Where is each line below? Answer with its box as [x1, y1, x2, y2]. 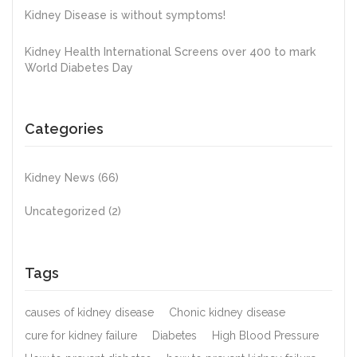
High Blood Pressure [212, 329, 319, 343]
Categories [25, 120, 104, 138]
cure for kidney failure [25, 329, 137, 343]
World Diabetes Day [25, 61, 133, 75]
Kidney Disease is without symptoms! [25, 9, 226, 22]
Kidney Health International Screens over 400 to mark [25, 45, 316, 59]
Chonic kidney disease [169, 306, 285, 320]
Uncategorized [25, 205, 108, 218]
